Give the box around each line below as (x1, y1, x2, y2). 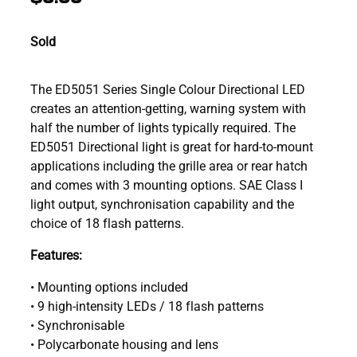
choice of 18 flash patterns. (30, 214, 184, 231)
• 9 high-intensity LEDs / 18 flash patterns (30, 296, 264, 314)
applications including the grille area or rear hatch (30, 156, 308, 174)
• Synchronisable (30, 316, 124, 333)
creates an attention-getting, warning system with (30, 99, 306, 116)
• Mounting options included (30, 277, 188, 295)
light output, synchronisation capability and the (30, 194, 294, 212)
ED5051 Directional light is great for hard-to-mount (30, 137, 313, 155)
